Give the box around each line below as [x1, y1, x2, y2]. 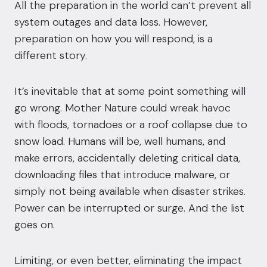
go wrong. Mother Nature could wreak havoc [14, 101, 231, 115]
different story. [14, 48, 87, 63]
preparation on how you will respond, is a [14, 32, 213, 46]
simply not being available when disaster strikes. [14, 184, 246, 198]
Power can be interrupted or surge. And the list [14, 201, 244, 215]
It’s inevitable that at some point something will [14, 84, 246, 98]
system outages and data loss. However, [14, 15, 207, 29]
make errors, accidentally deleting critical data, [14, 151, 240, 165]
